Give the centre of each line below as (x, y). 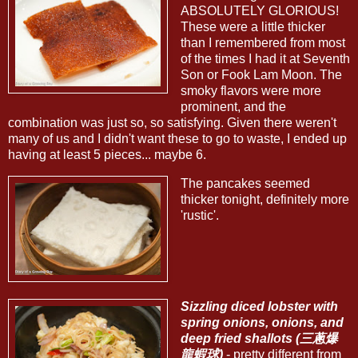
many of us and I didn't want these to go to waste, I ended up (177, 139)
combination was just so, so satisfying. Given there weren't (172, 123)
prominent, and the (233, 107)
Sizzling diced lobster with (259, 306)
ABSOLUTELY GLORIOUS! (259, 11)
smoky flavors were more (251, 91)
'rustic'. (199, 216)
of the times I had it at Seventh (265, 59)
